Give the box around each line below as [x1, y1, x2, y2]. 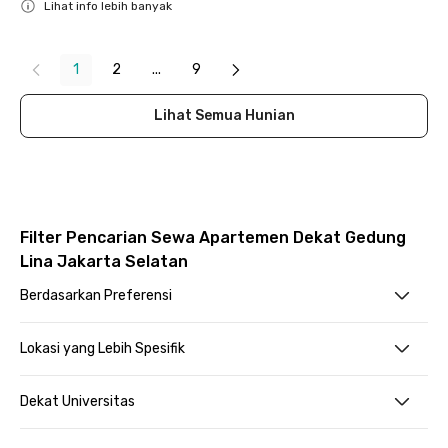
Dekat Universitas [20, 393, 135, 410]
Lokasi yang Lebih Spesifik [20, 340, 185, 357]
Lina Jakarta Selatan [20, 252, 188, 271]
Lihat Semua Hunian [153, 107, 295, 124]
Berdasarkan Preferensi [20, 287, 172, 304]
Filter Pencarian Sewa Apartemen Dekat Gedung [20, 228, 406, 247]
